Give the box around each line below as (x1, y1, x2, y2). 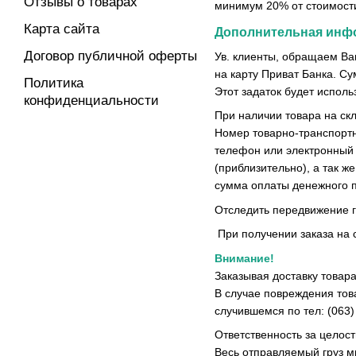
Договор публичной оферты (24, 48, 197, 64)
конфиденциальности (24, 93, 159, 108)
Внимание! (215, 251, 277, 265)
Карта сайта (24, 21, 99, 37)
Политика (24, 75, 83, 91)
